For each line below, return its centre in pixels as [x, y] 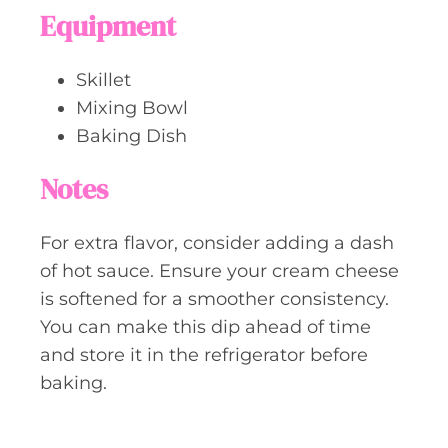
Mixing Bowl [132, 107]
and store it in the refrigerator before [204, 354]
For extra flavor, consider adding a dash [217, 242]
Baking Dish [131, 135]
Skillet [103, 79]
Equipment [108, 25]
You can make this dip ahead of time [205, 326]
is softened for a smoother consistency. [214, 298]
